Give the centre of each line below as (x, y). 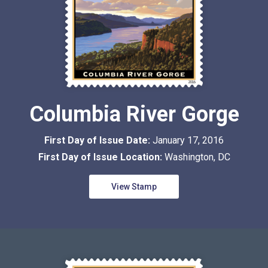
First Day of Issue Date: (98, 140)
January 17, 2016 (188, 140)
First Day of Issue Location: (101, 157)
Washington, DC (197, 157)
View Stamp (134, 186)
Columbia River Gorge (134, 114)
